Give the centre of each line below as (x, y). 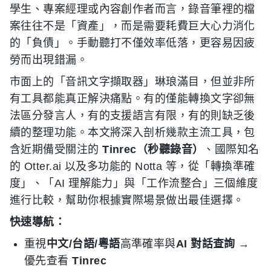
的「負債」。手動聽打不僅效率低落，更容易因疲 (132, 43)
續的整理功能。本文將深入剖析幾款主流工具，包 (132, 132)
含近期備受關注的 (56, 149)
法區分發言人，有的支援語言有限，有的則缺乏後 (132, 116)
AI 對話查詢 (205, 244)
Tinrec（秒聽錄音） (153, 149)
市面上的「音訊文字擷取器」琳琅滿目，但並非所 (132, 82)
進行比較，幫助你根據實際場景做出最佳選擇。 (127, 200)
